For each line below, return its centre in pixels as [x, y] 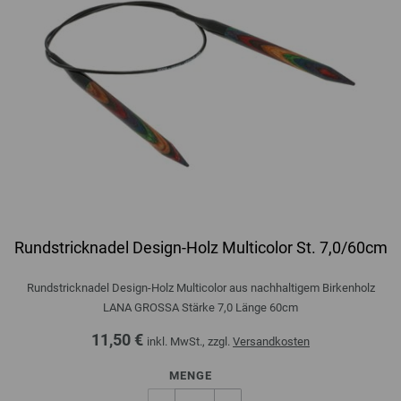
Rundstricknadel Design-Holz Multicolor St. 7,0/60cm [200, 247]
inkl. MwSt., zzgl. [190, 341]
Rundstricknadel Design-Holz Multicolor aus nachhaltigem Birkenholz [200, 287]
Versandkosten [271, 341]
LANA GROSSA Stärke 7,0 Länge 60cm [200, 307]
